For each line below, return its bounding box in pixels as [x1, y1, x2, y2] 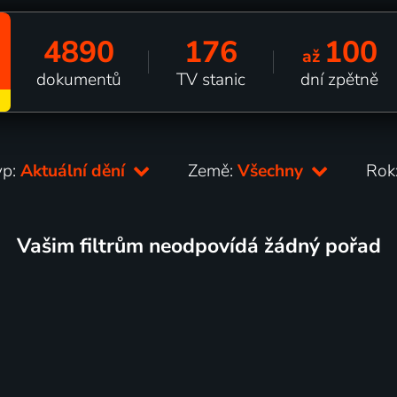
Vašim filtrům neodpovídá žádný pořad [16, 231, 381, 260]
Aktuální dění [20, 159, 130, 183]
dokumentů [36, 67, 122, 91]
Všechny [237, 159, 308, 183]
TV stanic [175, 67, 245, 91]
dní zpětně [300, 67, 379, 91]
